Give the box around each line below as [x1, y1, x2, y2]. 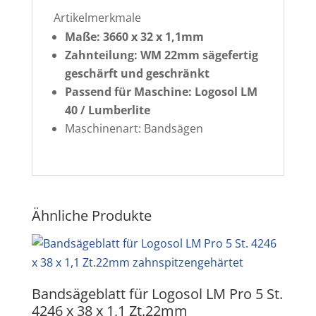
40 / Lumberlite [64, 102, 150, 118]
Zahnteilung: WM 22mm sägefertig [64, 47, 258, 63]
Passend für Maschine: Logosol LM [64, 84, 257, 99]
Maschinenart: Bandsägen [64, 121, 203, 136]
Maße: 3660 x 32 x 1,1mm [64, 29, 204, 44]
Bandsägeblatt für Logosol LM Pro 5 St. [31, 284, 283, 303]
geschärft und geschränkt [64, 66, 209, 81]
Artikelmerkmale [53, 10, 141, 25]
